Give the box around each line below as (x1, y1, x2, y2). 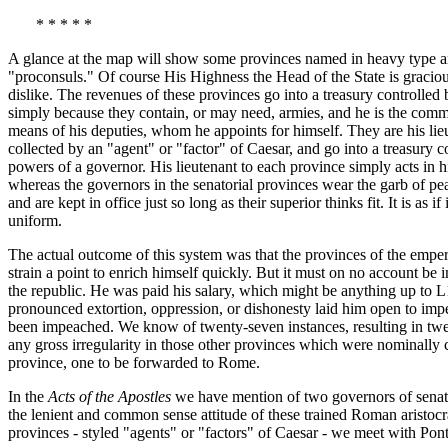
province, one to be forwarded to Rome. (8, 353, 260, 371)
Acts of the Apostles (48, 387, 171, 405)
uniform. (8, 211, 62, 229)
